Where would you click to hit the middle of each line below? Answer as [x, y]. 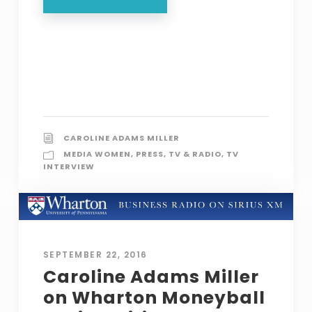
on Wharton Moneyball [154, 297]
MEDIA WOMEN [97, 154]
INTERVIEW [69, 166]
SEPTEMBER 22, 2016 [95, 254]
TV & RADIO [195, 154]
